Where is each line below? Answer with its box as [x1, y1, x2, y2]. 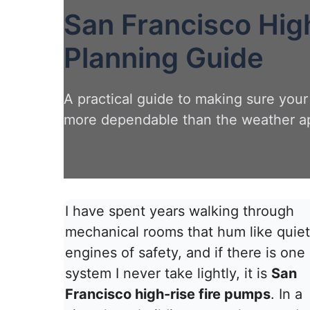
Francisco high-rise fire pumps [65, 286, 271, 303]
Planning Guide [64, 41, 264, 75]
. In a [271, 286, 302, 303]
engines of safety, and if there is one [65, 244, 305, 262]
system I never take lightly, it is [65, 265, 271, 282]
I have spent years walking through [65, 203, 294, 220]
